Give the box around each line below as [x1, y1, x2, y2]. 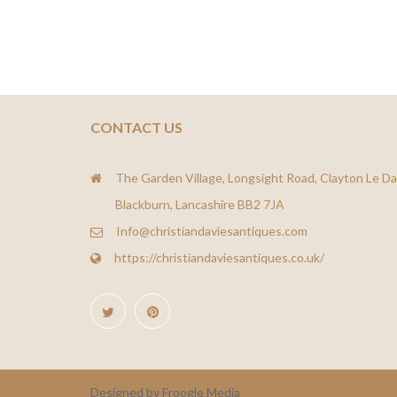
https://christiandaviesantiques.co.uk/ [114, 250, 324, 266]
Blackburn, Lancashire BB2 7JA [115, 197, 284, 213]
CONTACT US [90, 119, 183, 136]
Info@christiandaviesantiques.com [116, 223, 307, 239]
